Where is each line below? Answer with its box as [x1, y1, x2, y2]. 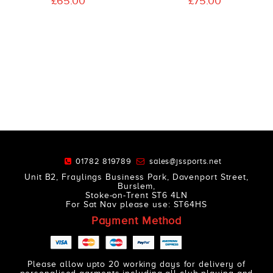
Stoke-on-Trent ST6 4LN [85, 191, 188, 200]
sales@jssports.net [149, 156, 222, 166]
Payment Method [91, 214, 182, 227]
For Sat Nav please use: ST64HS [66, 200, 207, 210]
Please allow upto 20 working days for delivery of [27, 260, 246, 269]
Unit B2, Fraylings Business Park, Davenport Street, [24, 172, 249, 182]
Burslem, [117, 182, 156, 191]
